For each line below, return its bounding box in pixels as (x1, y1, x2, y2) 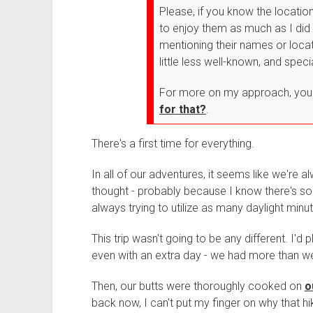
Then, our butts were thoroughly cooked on (91, 279, 305, 293)
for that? (159, 103, 206, 116)
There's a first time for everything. (91, 137, 254, 150)
